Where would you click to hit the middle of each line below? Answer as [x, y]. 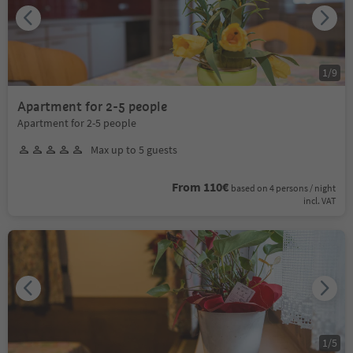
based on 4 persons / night [283, 188]
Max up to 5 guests [134, 149]
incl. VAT [320, 200]
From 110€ [200, 186]
